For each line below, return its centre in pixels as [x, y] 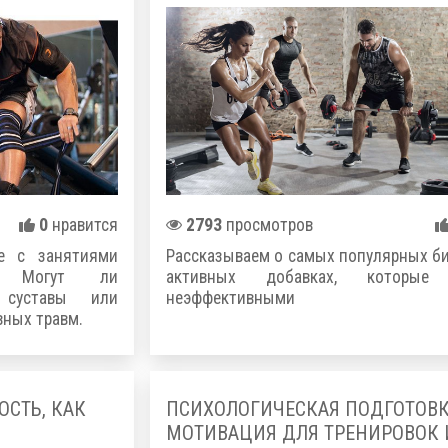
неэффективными [230, 298]
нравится [83, 225]
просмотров [267, 225]
